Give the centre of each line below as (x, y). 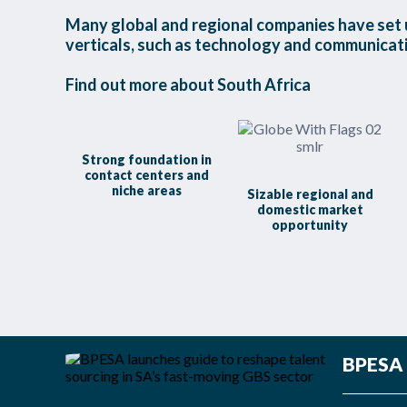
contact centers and (147, 175)
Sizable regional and (310, 194)
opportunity (310, 225)
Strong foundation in (147, 159)
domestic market (310, 209)
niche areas (147, 190)
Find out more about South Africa (188, 84)
